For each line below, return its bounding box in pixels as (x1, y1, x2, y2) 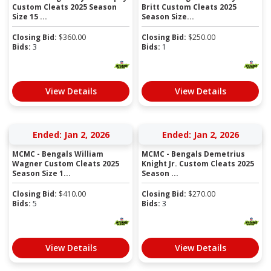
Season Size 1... (12, 168, 71, 178)
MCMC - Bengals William (12, 148, 103, 159)
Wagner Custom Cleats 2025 (12, 158, 119, 169)
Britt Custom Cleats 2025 (142, 1, 237, 12)
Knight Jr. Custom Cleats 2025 (142, 158, 254, 169)
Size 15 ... (12, 11, 47, 22)
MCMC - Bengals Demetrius (142, 148, 245, 159)
